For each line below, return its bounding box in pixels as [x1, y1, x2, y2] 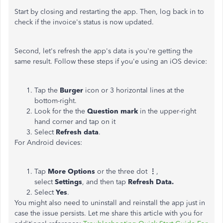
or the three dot [97, 167, 147, 176]
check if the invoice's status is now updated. [14, 18, 156, 26]
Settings [55, 178, 82, 186]
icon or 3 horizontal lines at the [83, 86, 184, 95]
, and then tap [82, 178, 128, 186]
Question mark [87, 107, 140, 115]
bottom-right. [34, 97, 77, 105]
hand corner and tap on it [34, 117, 115, 126]
